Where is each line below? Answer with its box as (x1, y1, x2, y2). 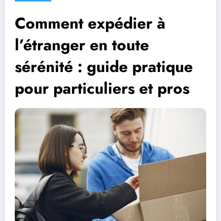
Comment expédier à (15, 12, 165, 35)
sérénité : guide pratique (15, 55, 193, 78)
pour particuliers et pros (15, 77, 189, 100)
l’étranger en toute (15, 34, 149, 57)
